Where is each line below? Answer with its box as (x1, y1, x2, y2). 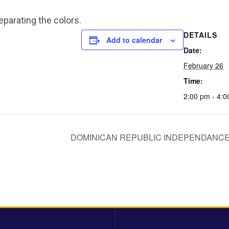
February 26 (184, 60, 223, 71)
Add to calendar (106, 35, 162, 45)
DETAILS (184, 30, 217, 40)
